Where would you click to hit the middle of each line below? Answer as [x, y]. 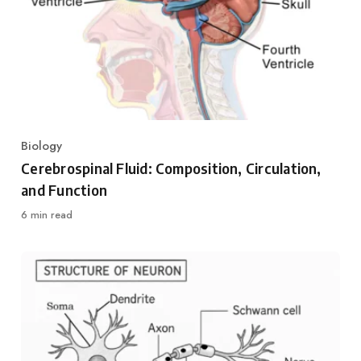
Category [46, 154]
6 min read [47, 215]
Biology [42, 145]
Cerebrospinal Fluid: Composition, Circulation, [171, 168]
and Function [64, 189]
